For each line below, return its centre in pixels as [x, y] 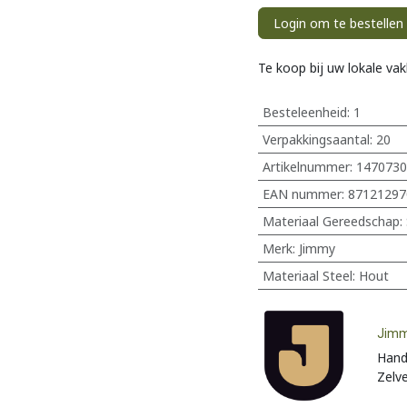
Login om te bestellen [338, 23]
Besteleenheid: [308, 112]
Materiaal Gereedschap [331, 221]
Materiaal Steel [307, 276]
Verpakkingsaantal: [319, 139]
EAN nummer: [305, 194]
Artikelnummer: [309, 167]
